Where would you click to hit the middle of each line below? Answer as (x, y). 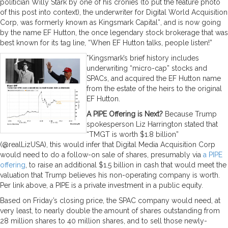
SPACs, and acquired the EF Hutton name (154, 78)
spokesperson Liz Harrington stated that (152, 124)
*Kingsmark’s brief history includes (143, 58)
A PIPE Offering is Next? (125, 114)
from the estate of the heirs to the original (154, 88)
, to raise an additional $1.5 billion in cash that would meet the (126, 165)
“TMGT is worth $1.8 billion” (133, 134)
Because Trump (190, 114)
